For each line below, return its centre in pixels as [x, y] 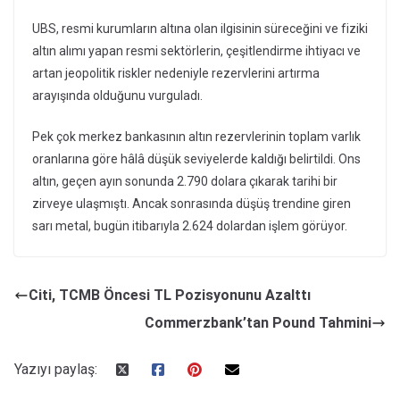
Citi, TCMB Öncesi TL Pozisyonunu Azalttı [170, 296]
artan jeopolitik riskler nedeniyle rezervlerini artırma [176, 74]
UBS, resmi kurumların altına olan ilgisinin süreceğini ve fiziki [200, 29]
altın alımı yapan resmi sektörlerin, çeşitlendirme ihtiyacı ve [196, 51]
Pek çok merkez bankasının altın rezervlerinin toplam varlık [196, 137]
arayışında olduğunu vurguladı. [117, 96]
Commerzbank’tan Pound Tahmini [258, 323]
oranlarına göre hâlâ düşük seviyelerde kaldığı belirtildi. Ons [196, 159]
